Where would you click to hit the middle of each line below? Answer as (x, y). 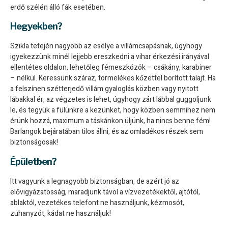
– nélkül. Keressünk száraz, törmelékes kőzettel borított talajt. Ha (113, 78)
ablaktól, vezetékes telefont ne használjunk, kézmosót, (97, 203)
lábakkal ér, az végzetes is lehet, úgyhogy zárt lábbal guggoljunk (111, 100)
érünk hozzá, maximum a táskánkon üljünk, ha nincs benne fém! (110, 121)
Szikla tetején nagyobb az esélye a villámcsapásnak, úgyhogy (106, 46)
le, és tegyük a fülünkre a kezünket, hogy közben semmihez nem (113, 110)
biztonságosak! (34, 142)
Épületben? (33, 161)
